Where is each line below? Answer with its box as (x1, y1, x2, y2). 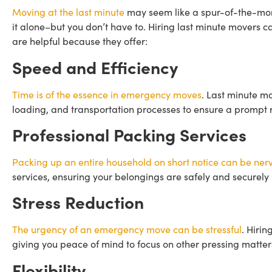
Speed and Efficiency (12, 54, 178, 79)
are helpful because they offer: (12, 34, 148, 48)
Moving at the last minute (12, 5, 124, 19)
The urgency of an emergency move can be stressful (12, 222, 242, 236)
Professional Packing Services (12, 121, 246, 146)
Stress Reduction (12, 189, 144, 214)
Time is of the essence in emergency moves (12, 87, 202, 101)
